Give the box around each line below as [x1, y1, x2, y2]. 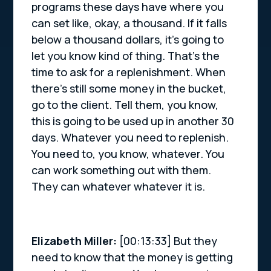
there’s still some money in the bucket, [31, 81, 227, 96]
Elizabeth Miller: [31, 233, 120, 249]
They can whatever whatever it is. [31, 179, 206, 194]
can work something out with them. [31, 163, 212, 178]
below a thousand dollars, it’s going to [31, 32, 224, 47]
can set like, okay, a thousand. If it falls [31, 16, 227, 31]
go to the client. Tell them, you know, [31, 97, 219, 113]
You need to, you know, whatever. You [31, 146, 225, 162]
